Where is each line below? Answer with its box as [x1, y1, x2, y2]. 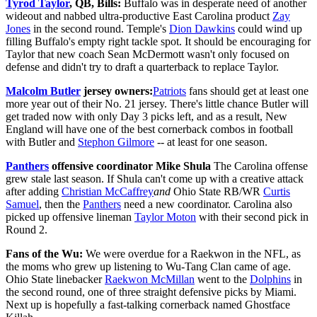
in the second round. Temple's [30, 23, 169, 35]
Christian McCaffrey [62, 185, 154, 198]
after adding [6, 185, 62, 198]
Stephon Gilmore [78, 136, 154, 149]
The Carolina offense [211, 160, 308, 173]
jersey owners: [81, 85, 153, 98]
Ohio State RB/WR [171, 185, 263, 198]
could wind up [235, 23, 302, 35]
